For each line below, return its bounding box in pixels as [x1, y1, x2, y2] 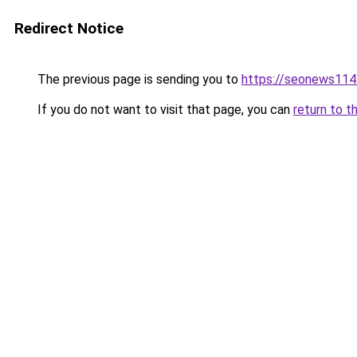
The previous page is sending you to [34, 72, 241, 87]
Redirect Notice [14, 19, 124, 37]
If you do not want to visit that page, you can [34, 102, 293, 117]
